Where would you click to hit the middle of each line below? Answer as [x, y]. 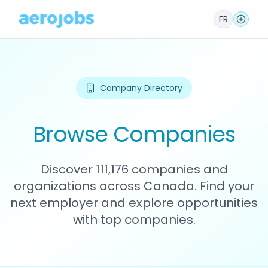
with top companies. [134, 220]
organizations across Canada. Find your [134, 186]
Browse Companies [134, 134]
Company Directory [141, 88]
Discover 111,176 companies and [134, 169]
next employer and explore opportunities [134, 203]
